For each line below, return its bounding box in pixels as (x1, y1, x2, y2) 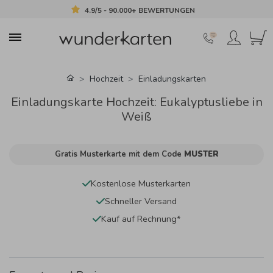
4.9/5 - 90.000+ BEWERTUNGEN (85, 5, 196, 15)
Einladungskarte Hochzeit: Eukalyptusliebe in (10, 93, 263, 110)
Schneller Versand (105, 194, 177, 207)
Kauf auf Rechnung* (101, 212, 180, 225)
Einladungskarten (138, 73, 206, 85)
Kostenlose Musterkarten (91, 177, 191, 190)
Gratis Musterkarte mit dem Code (54, 148, 184, 160)
